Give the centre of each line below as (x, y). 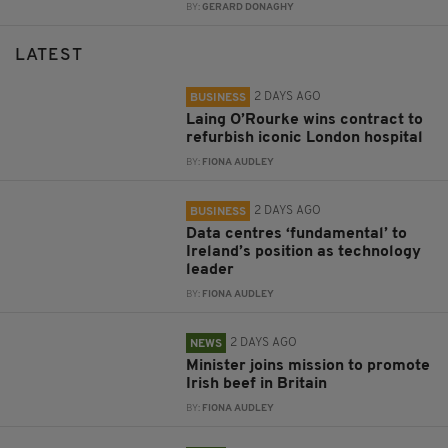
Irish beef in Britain (257, 383)
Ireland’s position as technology (304, 251)
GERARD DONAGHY (248, 7)
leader (210, 269)
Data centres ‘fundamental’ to (297, 233)
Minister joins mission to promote (308, 365)
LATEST (49, 55)
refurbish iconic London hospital (305, 137)
